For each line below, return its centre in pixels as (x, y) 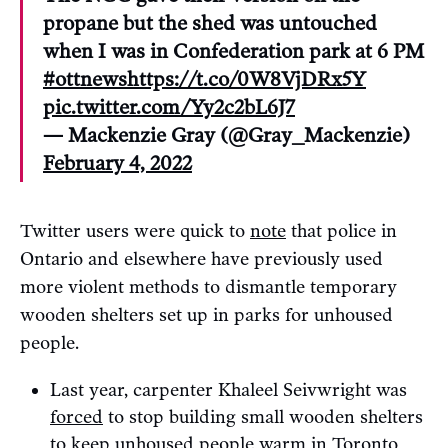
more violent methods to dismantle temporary (208, 286)
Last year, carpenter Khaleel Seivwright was (228, 389)
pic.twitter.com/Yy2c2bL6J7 (169, 106)
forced (76, 416)
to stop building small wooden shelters (263, 416)
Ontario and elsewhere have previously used (201, 258)
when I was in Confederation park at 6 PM (233, 50)
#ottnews (85, 78)
